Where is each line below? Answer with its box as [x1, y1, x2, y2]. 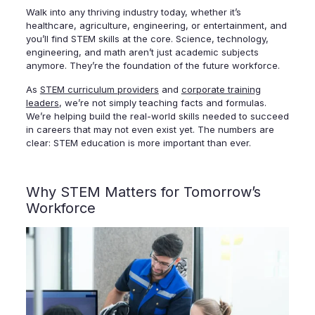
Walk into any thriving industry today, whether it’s [25, 6, 241, 18]
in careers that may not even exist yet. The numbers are [25, 123, 274, 135]
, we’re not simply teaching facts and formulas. [58, 96, 266, 108]
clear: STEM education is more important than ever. [25, 136, 251, 148]
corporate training [181, 83, 261, 95]
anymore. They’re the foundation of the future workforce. [25, 59, 280, 71]
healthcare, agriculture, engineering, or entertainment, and [25, 19, 287, 31]
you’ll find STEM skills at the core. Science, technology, [25, 32, 269, 44]
